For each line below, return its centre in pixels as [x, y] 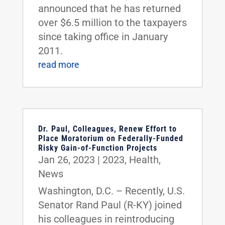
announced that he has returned [109, 8]
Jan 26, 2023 [66, 159]
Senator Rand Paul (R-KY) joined [110, 205]
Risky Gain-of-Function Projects [97, 148]
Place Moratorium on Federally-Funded [110, 138]
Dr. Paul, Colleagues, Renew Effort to [107, 129]
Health [144, 159]
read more [59, 64]
